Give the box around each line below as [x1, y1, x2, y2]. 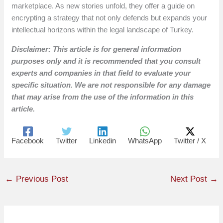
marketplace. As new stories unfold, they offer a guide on [11, 1, 195, 10]
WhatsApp [128, 136, 162, 145]
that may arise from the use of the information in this [11, 93, 194, 102]
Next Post [170, 174, 210, 184]
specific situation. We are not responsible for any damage [11, 81, 211, 90]
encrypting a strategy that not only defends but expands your [11, 13, 208, 22]
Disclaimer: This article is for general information [11, 45, 182, 54]
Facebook [11, 136, 44, 145]
